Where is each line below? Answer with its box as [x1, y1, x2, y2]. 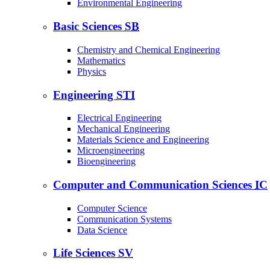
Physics [77, 66, 106, 77]
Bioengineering [77, 156, 136, 167]
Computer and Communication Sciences [53, 178, 255, 191]
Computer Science [77, 202, 147, 213]
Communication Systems [77, 213, 172, 224]
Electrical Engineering [77, 113, 162, 124]
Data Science [77, 224, 127, 235]
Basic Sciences [53, 20, 125, 33]
